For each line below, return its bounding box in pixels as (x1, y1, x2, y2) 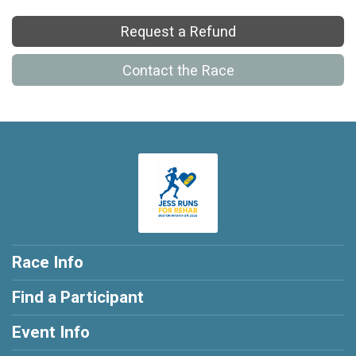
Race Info (12, 252, 83, 272)
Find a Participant (12, 287, 144, 307)
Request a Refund (120, 23, 236, 41)
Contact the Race (122, 61, 234, 79)
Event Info (12, 322, 90, 342)
